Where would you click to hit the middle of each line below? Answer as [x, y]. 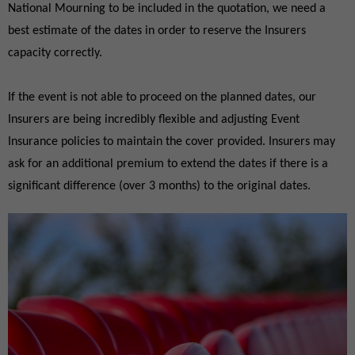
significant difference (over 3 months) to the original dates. [159, 186]
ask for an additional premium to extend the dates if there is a [168, 164]
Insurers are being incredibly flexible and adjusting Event [154, 120]
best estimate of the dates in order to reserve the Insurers [157, 31]
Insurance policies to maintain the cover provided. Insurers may [172, 142]
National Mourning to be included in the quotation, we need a [167, 9]
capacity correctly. [55, 53]
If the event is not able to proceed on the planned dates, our [162, 97]
